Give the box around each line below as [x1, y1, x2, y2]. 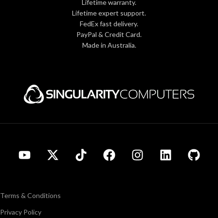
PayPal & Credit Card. [76, 30, 142, 38]
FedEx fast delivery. [80, 19, 138, 28]
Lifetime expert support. [72, 8, 146, 17]
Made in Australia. [82, 40, 136, 49]
